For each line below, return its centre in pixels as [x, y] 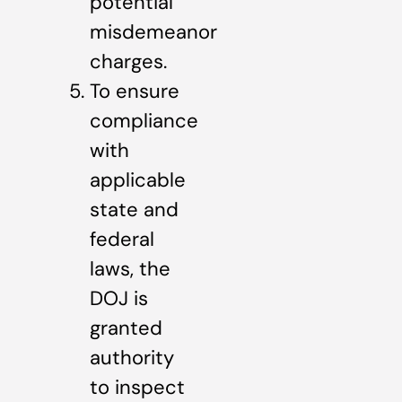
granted [126, 328]
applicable [138, 180]
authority [132, 358]
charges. [128, 62]
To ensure [135, 92]
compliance [144, 121]
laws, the [130, 269]
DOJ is [119, 299]
